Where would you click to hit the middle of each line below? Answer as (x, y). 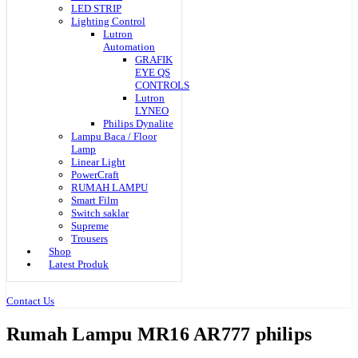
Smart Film (95, 200)
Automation (129, 47)
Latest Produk (79, 264)
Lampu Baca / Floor (114, 136)
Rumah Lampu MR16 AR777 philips (159, 334)
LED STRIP (96, 8)
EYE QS (153, 72)
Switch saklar (100, 213)
